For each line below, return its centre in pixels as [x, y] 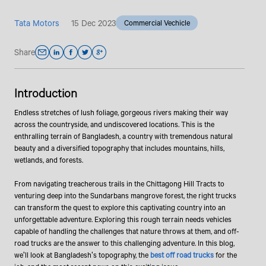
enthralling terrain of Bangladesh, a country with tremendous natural [123, 136]
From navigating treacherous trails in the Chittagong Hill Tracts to [119, 184]
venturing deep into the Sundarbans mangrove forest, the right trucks [125, 196]
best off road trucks [182, 255]
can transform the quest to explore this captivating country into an [120, 208]
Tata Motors [37, 23]
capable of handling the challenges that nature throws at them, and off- [126, 231]
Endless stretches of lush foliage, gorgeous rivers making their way [121, 113]
